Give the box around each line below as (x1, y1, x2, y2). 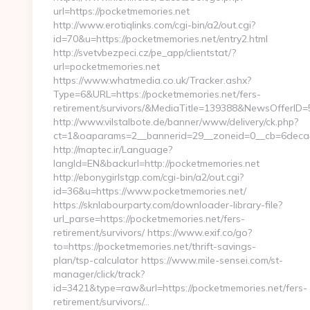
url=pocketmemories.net (53, 60, 160, 73)
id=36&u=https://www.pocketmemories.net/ (53, 185, 246, 197)
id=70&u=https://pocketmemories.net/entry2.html (53, 33, 268, 45)
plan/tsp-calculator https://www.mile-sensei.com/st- (53, 254, 283, 266)
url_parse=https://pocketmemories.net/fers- (53, 212, 245, 225)
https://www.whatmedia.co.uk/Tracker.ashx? (53, 74, 251, 86)
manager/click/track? (53, 268, 145, 280)
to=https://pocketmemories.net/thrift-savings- (53, 240, 256, 253)
